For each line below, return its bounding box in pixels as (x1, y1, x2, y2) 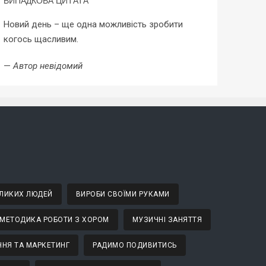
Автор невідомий (12, 60, 83, 71)
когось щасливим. (3, 33, 78, 45)
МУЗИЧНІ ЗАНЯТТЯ (132, 215, 202, 224)
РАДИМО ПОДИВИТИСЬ (93, 240, 177, 249)
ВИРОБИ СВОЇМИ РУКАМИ (75, 189, 170, 198)
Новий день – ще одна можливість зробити (3, 18, 183, 30)
